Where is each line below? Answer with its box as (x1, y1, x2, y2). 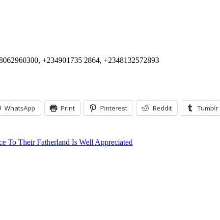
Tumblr (197, 104, 218, 113)
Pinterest (100, 104, 127, 113)
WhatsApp (4, 104, 35, 113)
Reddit (153, 104, 172, 113)
